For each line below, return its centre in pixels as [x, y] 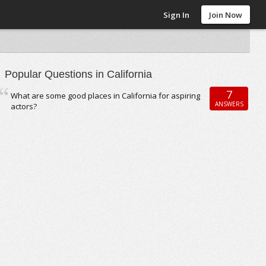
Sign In [177, 15]
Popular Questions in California [79, 74]
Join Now [226, 15]
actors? [24, 106]
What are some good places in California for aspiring [106, 96]
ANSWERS [229, 104]
